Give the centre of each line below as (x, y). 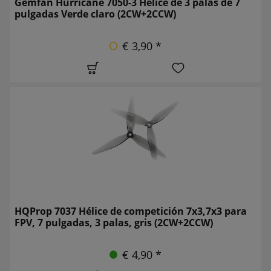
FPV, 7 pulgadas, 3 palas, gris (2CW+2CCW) (114, 222)
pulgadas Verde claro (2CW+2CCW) (95, 14)
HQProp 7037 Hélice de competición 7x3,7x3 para (131, 211)
